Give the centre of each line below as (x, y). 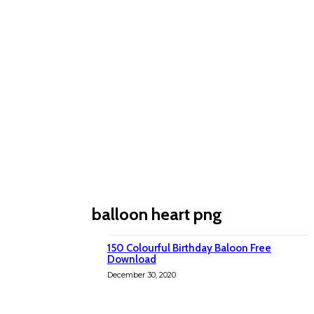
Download (131, 259)
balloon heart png (157, 214)
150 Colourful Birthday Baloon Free (189, 248)
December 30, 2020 (141, 275)
